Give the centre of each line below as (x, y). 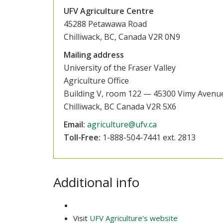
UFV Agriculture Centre (109, 11)
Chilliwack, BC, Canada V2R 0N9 (122, 37)
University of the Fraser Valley (119, 67)
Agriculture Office (96, 80)
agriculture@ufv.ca (122, 124)
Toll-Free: (82, 137)
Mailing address (94, 55)
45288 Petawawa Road (105, 24)
